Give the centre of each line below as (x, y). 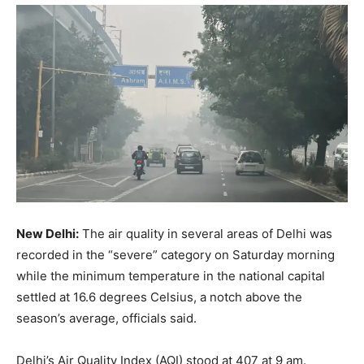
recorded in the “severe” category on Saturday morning (175, 254)
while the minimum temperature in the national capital (171, 275)
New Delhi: (48, 233)
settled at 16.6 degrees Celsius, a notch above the (159, 297)
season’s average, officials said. (106, 318)
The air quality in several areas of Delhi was (206, 233)
